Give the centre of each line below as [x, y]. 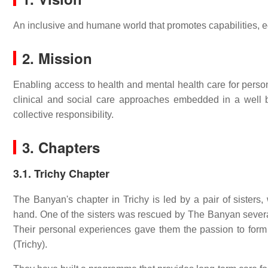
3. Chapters [61, 147]
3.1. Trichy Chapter [61, 173]
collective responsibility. [63, 115]
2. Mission [57, 58]
